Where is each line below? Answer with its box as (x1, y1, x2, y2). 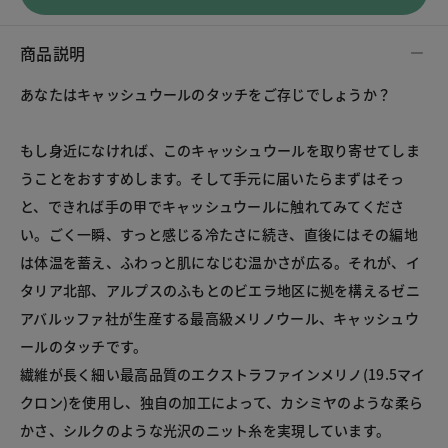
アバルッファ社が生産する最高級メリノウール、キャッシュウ (20, 308, 419, 329)
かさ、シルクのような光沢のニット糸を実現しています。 (20, 420, 391, 441)
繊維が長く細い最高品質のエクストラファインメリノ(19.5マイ (20, 364, 426, 385)
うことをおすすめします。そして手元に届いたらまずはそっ (20, 168, 405, 189)
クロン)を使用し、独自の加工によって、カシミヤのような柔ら (20, 392, 424, 413)
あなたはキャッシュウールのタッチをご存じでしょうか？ (20, 84, 392, 105)
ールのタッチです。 (20, 336, 148, 357)
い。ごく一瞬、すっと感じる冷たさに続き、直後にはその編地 (20, 224, 418, 245)
